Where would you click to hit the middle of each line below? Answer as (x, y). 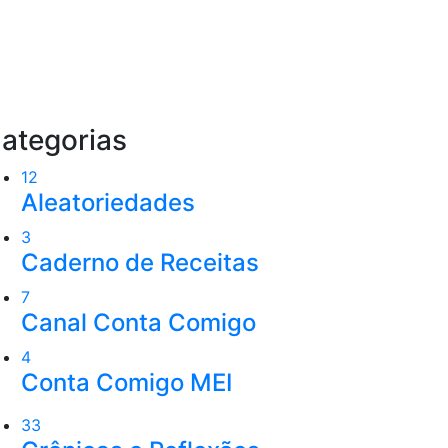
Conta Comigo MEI (126, 382)
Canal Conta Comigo (138, 322)
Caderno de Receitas (140, 262)
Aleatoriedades (108, 202)
